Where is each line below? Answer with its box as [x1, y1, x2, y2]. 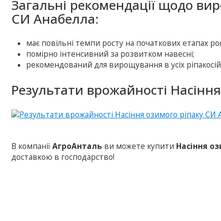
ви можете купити [102, 141, 177, 151]
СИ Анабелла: [11, 9, 99, 28]
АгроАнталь [52, 141, 103, 151]
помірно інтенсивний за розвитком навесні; [26, 48, 195, 59]
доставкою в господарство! [11, 151, 115, 162]
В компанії [11, 141, 53, 151]
